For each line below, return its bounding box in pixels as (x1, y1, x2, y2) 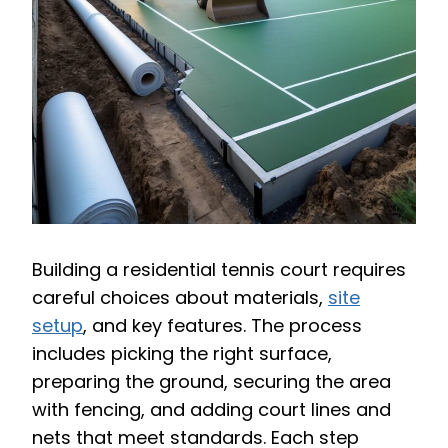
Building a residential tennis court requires (32, 257, 406, 283)
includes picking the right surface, (32, 341, 332, 367)
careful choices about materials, (32, 285, 328, 311)
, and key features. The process (83, 313, 362, 339)
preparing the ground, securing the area (32, 369, 391, 395)
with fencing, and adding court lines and (32, 397, 391, 423)
